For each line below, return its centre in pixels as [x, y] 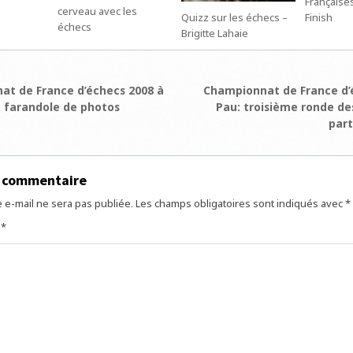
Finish [318, 18]
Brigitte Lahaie [215, 33]
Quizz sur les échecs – [235, 18]
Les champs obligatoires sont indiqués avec [240, 204]
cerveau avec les [98, 11]
